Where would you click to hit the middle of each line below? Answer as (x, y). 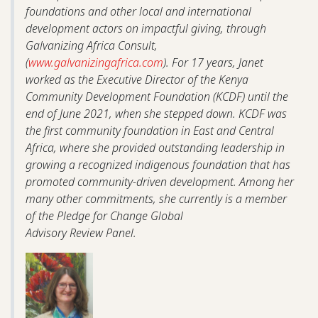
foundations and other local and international (138, 12)
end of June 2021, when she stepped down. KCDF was (156, 114)
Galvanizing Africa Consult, (92, 46)
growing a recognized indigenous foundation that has (158, 165)
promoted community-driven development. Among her (160, 182)
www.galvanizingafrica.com (96, 63)
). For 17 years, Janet (213, 63)
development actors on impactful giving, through (146, 29)
